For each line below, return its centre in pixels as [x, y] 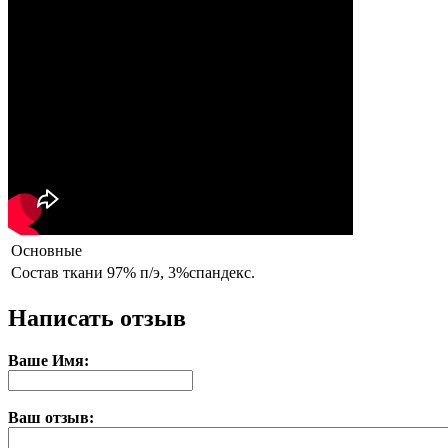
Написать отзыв [97, 318]
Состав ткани [57, 273]
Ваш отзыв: [51, 418]
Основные [46, 251]
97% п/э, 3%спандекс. [181, 273]
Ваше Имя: [48, 361]
